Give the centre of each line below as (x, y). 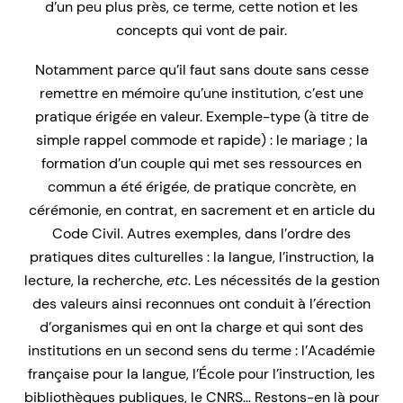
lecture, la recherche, (95, 281)
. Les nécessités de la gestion (283, 281)
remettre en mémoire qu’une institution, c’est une (201, 94)
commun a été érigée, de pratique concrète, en (201, 187)
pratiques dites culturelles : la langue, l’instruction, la (201, 257)
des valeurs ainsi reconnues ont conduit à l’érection (201, 304)
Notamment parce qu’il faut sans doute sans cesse (201, 70)
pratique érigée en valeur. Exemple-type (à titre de (201, 117)
